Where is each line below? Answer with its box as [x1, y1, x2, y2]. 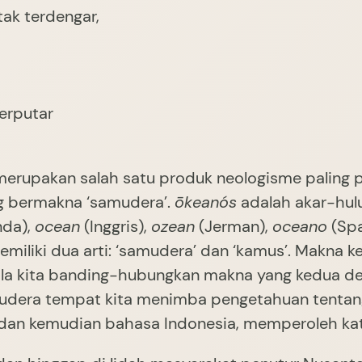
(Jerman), [195, 216, 272, 238]
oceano [272, 216, 327, 238]
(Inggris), [80, 216, 151, 238]
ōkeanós [175, 192, 237, 213]
